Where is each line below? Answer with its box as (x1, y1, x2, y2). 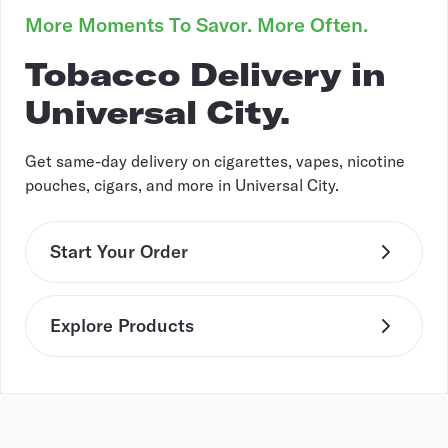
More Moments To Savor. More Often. (25, 12, 368, 38)
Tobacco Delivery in (25, 54, 386, 95)
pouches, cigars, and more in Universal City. (25, 175, 339, 196)
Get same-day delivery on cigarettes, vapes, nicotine (25, 151, 405, 172)
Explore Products (50, 314, 194, 338)
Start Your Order (50, 240, 188, 264)
